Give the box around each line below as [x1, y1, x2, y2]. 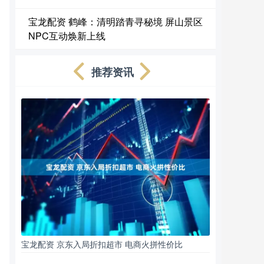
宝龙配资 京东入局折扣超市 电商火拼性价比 [21, 238, 183, 250]
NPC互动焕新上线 [28, 29, 105, 42]
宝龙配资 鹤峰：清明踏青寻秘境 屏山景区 [28, 15, 203, 28]
